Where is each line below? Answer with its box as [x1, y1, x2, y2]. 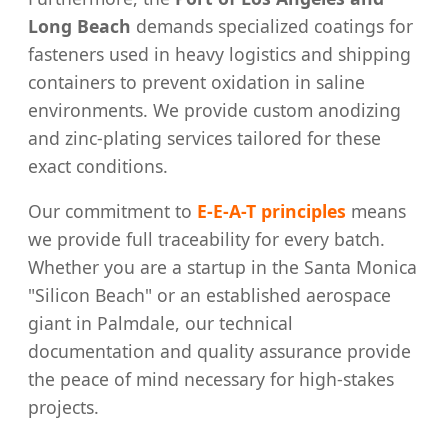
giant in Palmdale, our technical [28, 311, 293, 336]
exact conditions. [28, 153, 168, 178]
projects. [28, 395, 99, 420]
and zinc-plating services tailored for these [28, 125, 381, 150]
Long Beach [28, 13, 131, 38]
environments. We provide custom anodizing [28, 97, 401, 122]
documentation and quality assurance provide [28, 339, 411, 364]
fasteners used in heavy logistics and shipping [28, 41, 411, 66]
